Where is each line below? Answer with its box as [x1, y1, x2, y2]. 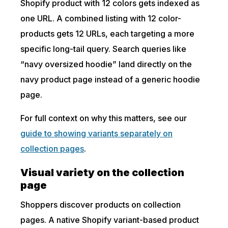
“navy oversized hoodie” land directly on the [20, 59, 192, 69]
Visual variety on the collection [20, 166, 185, 179]
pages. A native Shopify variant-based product [20, 215, 199, 225]
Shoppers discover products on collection [20, 199, 181, 210]
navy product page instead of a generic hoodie [20, 74, 201, 84]
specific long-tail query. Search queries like [20, 44, 187, 54]
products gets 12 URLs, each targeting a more [20, 28, 195, 39]
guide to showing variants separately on [20, 128, 173, 138]
